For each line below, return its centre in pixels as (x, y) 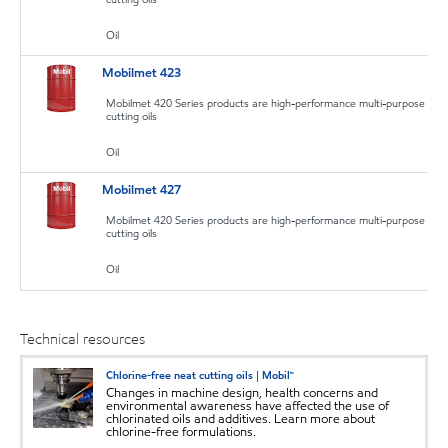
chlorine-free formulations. (181, 431)
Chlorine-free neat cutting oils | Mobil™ (200, 374)
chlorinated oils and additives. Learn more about (240, 418)
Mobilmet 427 (142, 190)
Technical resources (82, 339)
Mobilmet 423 (142, 73)
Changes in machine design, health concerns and (242, 392)
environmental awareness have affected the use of (247, 405)
